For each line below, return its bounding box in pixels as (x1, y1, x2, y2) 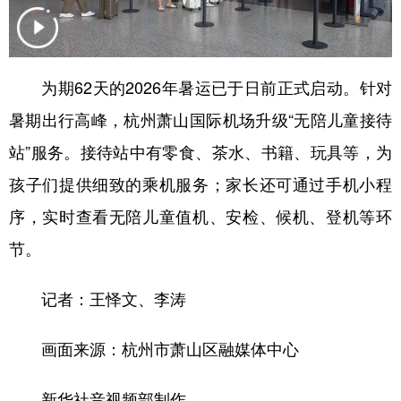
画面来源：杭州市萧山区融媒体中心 (9, 336, 299, 360)
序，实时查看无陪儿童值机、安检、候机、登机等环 (9, 203, 392, 227)
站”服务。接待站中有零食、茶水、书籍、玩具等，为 (9, 139, 392, 163)
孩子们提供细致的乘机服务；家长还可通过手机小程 (9, 171, 392, 195)
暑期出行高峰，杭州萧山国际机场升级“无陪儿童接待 (9, 107, 392, 131)
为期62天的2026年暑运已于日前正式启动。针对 (9, 74, 392, 98)
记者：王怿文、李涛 (9, 286, 186, 310)
